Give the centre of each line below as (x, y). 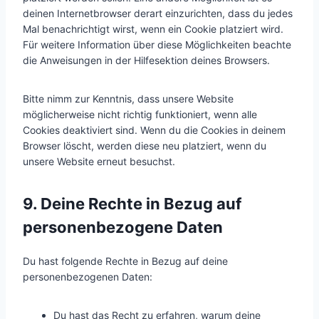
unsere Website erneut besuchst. (99, 161)
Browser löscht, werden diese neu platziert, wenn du (145, 146)
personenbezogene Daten (123, 227)
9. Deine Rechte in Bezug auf (132, 204)
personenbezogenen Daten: (88, 277)
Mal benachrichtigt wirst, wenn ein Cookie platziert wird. (153, 29)
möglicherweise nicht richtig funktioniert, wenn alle (140, 114)
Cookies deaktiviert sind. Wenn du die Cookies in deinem (154, 130)
